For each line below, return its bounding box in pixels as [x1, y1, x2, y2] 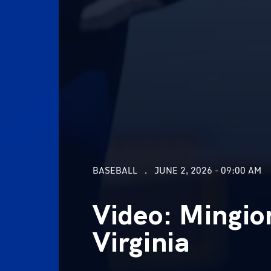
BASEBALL [93, 163, 137, 177]
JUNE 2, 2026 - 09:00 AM [154, 163, 261, 177]
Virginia [93, 224, 190, 260]
